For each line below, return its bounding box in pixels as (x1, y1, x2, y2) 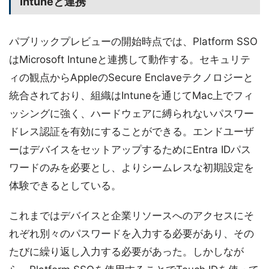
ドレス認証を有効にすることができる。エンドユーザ (9, 125, 254, 138)
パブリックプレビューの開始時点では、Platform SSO (9, 35, 258, 47)
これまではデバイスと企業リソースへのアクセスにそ (9, 209, 254, 222)
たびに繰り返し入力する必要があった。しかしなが (9, 245, 244, 258)
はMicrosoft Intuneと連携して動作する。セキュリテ (9, 53, 250, 65)
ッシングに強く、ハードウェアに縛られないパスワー (9, 107, 254, 119)
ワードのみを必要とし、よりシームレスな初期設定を (9, 161, 254, 174)
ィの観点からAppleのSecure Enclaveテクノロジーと (9, 71, 253, 83)
